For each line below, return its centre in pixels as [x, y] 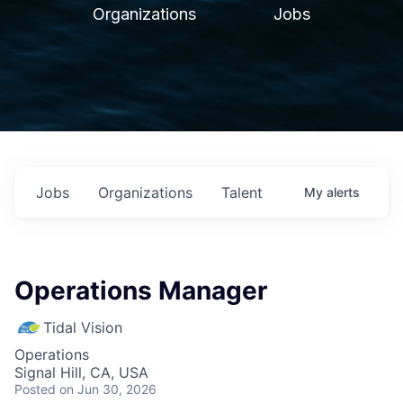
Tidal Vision [83, 327]
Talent [242, 193]
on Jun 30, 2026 [108, 389]
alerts [343, 192]
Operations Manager [141, 291]
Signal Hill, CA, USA [81, 372]
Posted [35, 389]
